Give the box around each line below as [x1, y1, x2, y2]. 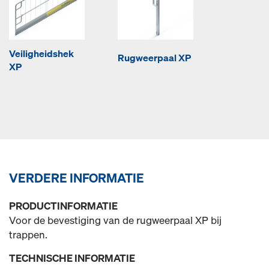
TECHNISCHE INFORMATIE [9, 251, 135, 265]
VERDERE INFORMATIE [9, 169, 144, 186]
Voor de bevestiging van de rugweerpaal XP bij [9, 213, 222, 227]
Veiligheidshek [9, 47, 74, 60]
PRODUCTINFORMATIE [9, 199, 118, 213]
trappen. [9, 228, 47, 241]
